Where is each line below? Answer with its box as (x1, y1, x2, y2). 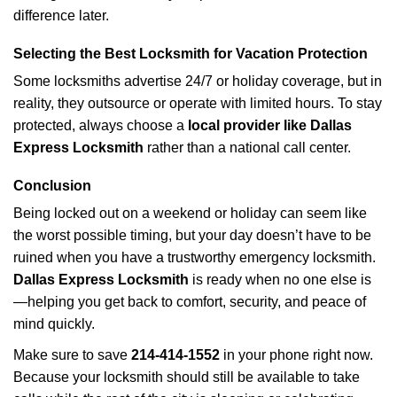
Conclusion (13, 178, 91, 193)
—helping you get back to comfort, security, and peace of (13, 294, 366, 309)
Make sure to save (13, 347, 131, 362)
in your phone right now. (220, 347, 373, 362)
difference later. (13, 8, 109, 23)
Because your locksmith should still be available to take (13, 370, 360, 385)
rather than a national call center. (144, 140, 351, 155)
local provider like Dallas (188, 118, 352, 133)
